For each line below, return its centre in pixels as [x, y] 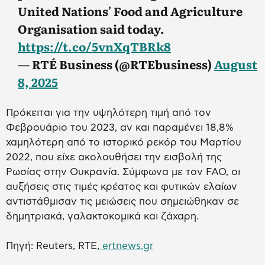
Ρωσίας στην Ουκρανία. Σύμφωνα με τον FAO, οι [123, 172]
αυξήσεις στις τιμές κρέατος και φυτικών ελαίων [122, 187]
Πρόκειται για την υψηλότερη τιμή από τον [109, 113]
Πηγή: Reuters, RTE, [53, 246]
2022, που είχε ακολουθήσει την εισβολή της [114, 157]
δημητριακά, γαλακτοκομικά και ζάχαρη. [102, 216]
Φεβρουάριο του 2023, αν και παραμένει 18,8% [120, 128]
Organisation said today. [91, 29]
